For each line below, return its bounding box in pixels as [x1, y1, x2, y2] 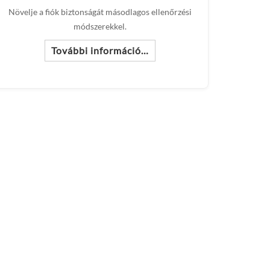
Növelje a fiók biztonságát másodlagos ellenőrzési [8, 7, 192, 17]
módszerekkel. [74, 21, 127, 31]
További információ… [51, 45, 149, 56]
